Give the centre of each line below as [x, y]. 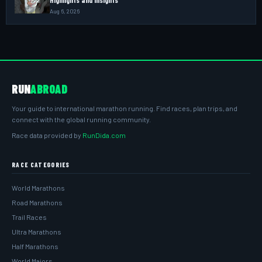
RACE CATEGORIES [41, 164]
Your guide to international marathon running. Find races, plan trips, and [125, 108]
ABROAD [49, 89]
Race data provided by [47, 135]
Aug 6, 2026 [65, 11]
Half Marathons [35, 246]
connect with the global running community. [81, 119]
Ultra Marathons [37, 231]
